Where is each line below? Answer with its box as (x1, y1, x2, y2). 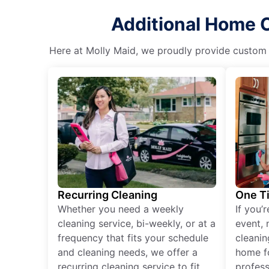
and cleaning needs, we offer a (58, 246, 198, 258)
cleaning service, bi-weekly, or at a (58, 217, 216, 229)
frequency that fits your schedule (58, 231, 208, 244)
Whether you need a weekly (58, 202, 184, 215)
